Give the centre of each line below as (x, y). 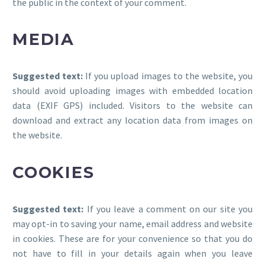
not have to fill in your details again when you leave (132, 253)
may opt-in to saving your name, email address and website (132, 224)
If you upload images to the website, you (169, 76)
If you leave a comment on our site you (170, 209)
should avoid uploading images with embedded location (132, 91)
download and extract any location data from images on (132, 120)
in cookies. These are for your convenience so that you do (132, 239)
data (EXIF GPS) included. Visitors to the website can (132, 106)
